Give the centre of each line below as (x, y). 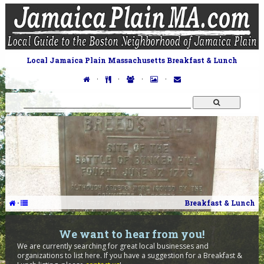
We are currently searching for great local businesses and (113, 246)
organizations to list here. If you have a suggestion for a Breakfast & (129, 255)
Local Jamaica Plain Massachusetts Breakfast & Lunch (132, 60)
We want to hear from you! (132, 234)
